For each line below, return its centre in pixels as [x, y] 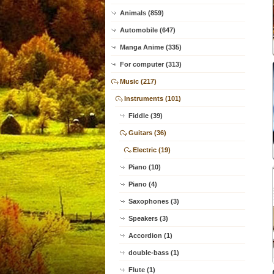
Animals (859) [142, 13]
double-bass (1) [154, 253]
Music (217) [138, 81]
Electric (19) [152, 150]
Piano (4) [143, 184]
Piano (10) [145, 167]
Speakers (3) [148, 218]
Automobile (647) [148, 30]
